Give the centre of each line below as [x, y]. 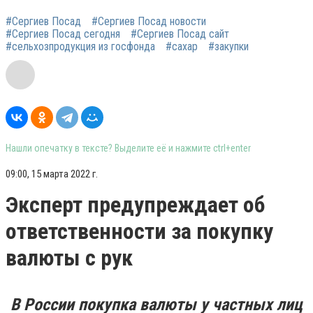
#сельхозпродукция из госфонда [80, 46]
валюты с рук [69, 258]
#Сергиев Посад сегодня [63, 34]
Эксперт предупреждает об [135, 205]
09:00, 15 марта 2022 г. [52, 174]
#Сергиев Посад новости [149, 21]
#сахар [182, 46]
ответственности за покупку [139, 231]
